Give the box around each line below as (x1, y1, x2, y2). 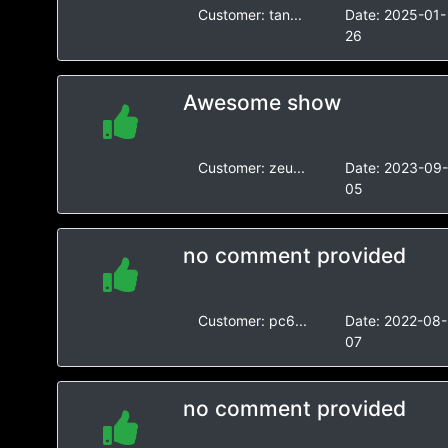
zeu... (268, 159, 305, 176)
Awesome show (182, 90, 341, 115)
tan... (268, 6, 302, 23)
